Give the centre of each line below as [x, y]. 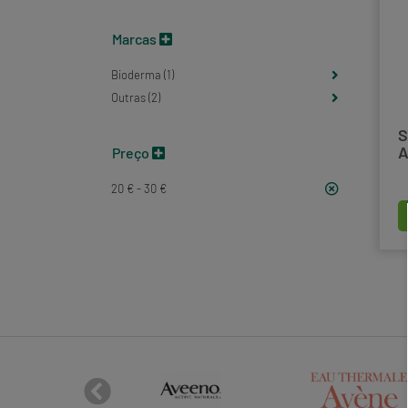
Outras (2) [136, 97]
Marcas [136, 38]
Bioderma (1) [143, 74]
